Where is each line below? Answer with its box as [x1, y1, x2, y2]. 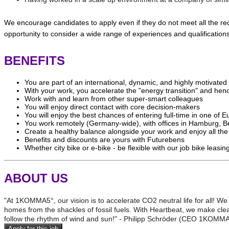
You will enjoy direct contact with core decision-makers [25, 103, 200, 111]
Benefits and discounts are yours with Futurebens [25, 135, 185, 144]
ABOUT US [4, 171, 68, 186]
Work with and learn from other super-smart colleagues [25, 95, 203, 103]
